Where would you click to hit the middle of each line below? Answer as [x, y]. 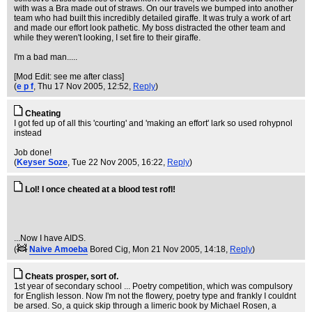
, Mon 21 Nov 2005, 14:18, [179, 249]
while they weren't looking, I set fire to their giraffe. [107, 38]
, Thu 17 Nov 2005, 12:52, [83, 86]
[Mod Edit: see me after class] [69, 77]
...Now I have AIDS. [50, 238]
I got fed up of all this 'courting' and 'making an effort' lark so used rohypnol [153, 123]
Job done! [33, 153]
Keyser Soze [42, 162]
